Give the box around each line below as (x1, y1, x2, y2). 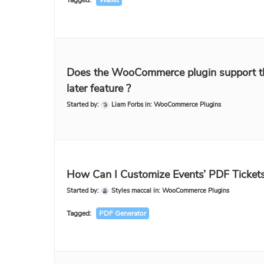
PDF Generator (99, 209, 146, 218)
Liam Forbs (111, 100, 143, 109)
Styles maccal (111, 186, 151, 195)
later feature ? (67, 81, 131, 95)
